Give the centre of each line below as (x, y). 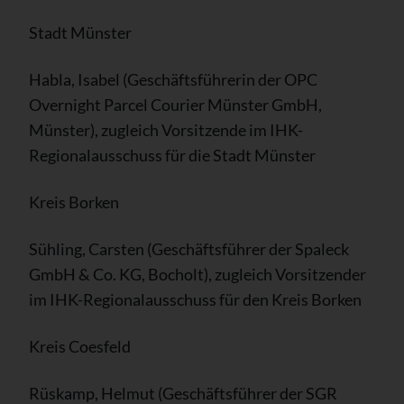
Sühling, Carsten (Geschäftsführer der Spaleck (189, 249)
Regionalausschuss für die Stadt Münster (172, 155)
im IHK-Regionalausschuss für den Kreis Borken (195, 299)
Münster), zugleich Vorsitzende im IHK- (166, 130)
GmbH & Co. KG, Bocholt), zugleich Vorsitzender (197, 274)
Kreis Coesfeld (80, 346)
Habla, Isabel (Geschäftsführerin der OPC (173, 79)
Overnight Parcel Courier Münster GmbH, (175, 105)
